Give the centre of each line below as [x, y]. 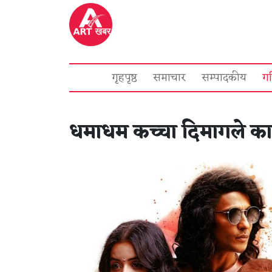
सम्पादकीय [224, 78]
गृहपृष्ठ [124, 78]
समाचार [169, 78]
